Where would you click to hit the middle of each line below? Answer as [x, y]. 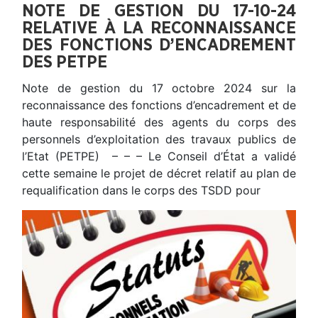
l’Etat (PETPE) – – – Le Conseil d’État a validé [159, 157]
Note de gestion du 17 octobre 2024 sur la [159, 88]
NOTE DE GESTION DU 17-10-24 [159, 12]
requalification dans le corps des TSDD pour [141, 191]
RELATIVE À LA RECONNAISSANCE [159, 29]
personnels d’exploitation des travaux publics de [159, 139]
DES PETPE [65, 63]
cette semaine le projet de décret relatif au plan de [159, 174]
